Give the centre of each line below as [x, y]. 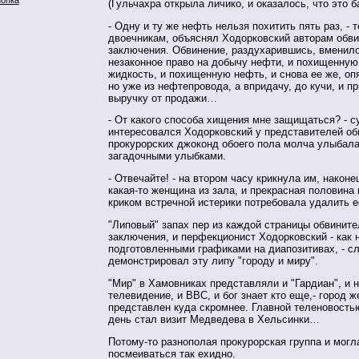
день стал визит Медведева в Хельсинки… [214, 319]
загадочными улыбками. [167, 156]
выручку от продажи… [163, 98]
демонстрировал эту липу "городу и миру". [213, 261]
